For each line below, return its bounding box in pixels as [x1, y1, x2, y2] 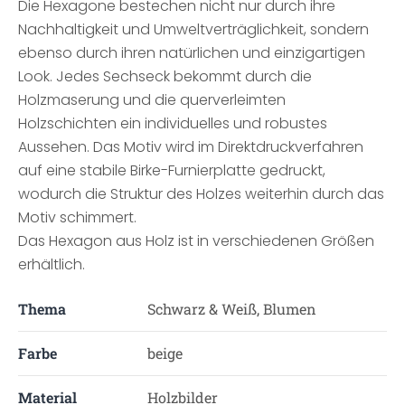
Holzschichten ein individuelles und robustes [18, 113, 327, 134]
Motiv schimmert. [18, 207, 137, 228]
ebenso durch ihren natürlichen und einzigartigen [18, 42, 365, 63]
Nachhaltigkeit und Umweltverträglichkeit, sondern [18, 19, 369, 40]
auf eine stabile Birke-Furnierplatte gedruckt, [18, 160, 325, 181]
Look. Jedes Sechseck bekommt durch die [18, 66, 312, 87]
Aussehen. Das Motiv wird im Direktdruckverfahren [18, 137, 363, 157]
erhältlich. [18, 254, 85, 275]
